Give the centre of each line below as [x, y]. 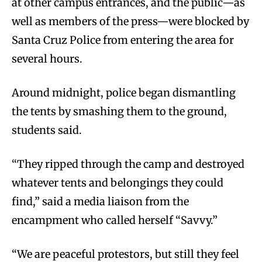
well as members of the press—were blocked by [130, 22]
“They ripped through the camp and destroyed [128, 164]
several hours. [47, 59]
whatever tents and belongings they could [118, 183]
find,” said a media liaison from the [100, 202]
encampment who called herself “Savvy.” [115, 220]
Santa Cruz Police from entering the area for [123, 40]
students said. [47, 130]
